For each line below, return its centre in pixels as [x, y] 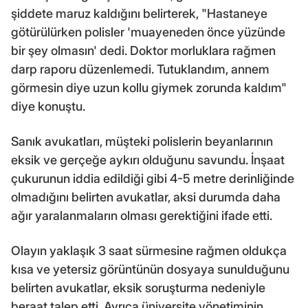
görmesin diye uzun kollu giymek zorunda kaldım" [149, 87]
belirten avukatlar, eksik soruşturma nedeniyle [138, 287]
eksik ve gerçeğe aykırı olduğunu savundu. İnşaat [148, 159]
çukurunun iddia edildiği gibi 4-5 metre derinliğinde [153, 178]
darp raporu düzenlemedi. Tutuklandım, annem [140, 69]
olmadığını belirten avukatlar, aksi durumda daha [146, 197]
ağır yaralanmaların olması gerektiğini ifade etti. [142, 215]
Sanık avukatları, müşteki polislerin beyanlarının [142, 141]
